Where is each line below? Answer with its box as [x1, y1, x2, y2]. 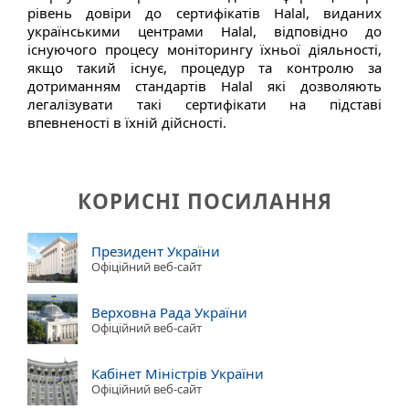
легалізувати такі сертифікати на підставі [27, 94, 382, 113]
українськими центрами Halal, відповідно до [27, 21, 382, 40]
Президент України [91, 241, 220, 260]
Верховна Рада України [91, 302, 247, 321]
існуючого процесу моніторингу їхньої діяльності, [27, 39, 382, 58]
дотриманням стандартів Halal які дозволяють [27, 76, 382, 95]
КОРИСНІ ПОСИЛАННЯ [77, 186, 332, 215]
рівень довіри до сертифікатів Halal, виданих [27, 3, 382, 22]
